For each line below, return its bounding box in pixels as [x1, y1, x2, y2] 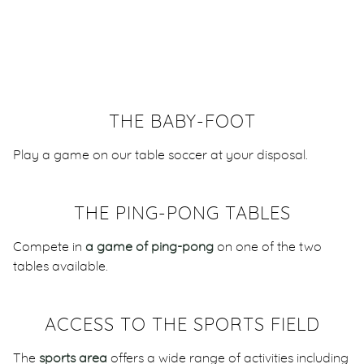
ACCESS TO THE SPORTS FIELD [44, 315, 320, 334]
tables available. [13, 259, 108, 273]
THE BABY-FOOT [108, 112, 256, 131]
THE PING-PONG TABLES [73, 204, 291, 223]
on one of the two [214, 240, 322, 253]
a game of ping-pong [85, 240, 214, 253]
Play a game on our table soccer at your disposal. [13, 148, 308, 162]
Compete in [13, 240, 85, 253]
